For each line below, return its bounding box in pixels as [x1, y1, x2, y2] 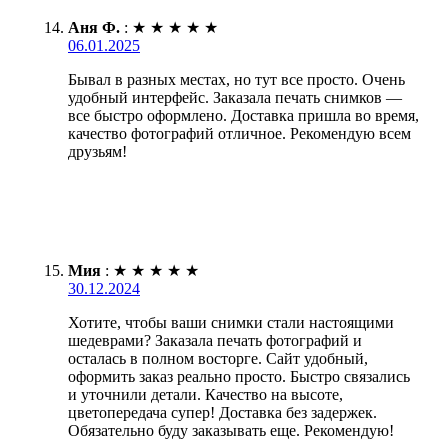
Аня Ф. [68, 19, 120, 37]
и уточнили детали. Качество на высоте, [68, 386, 343, 404]
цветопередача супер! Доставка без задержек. [68, 404, 377, 422]
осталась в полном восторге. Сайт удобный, [68, 350, 368, 368]
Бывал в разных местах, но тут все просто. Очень [68, 71, 405, 89]
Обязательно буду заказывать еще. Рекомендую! [68, 422, 394, 440]
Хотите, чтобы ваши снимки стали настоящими [68, 314, 394, 332]
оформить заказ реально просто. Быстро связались [68, 368, 410, 386]
